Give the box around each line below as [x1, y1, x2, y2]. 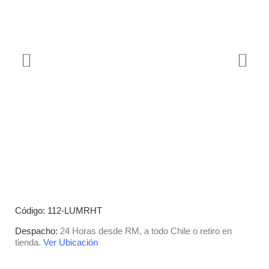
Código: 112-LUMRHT [15, 205, 102, 216]
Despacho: [15, 225, 58, 236]
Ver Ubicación [43, 237, 98, 247]
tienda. [15, 237, 41, 247]
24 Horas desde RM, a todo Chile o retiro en [58, 225, 232, 236]
